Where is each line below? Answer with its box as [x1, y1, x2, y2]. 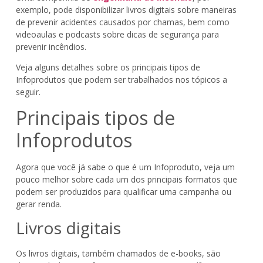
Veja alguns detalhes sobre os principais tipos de [15, 62, 200, 73]
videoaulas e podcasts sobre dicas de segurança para [15, 28, 219, 40]
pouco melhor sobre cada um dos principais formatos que [15, 173, 237, 185]
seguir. [15, 86, 41, 98]
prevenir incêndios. [15, 41, 91, 52]
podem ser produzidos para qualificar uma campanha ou [15, 186, 231, 197]
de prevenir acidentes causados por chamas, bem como [15, 16, 230, 28]
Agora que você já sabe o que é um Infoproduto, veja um [15, 161, 235, 173]
